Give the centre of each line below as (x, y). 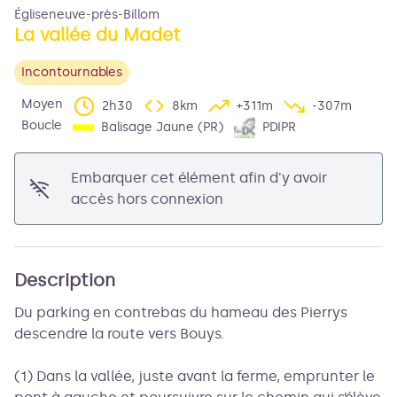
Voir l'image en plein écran (289, 98)
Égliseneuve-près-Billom (87, 15)
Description (65, 280)
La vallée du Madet (97, 35)
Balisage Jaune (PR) (162, 127)
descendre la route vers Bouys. (119, 334)
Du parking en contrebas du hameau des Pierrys (181, 312)
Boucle (42, 125)
